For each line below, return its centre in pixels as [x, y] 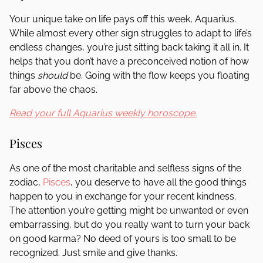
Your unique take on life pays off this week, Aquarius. [123, 19]
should [53, 75]
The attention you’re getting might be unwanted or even [129, 210]
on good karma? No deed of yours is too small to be [123, 239]
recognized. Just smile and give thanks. [95, 253]
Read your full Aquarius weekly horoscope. [103, 113]
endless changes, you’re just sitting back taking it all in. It [129, 47]
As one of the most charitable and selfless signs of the [125, 168]
